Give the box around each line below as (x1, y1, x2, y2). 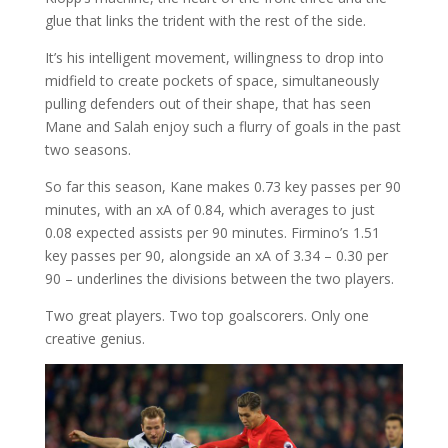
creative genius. (44, 329, 145, 349)
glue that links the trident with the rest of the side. (44, 11, 366, 31)
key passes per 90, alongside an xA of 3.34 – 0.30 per (44, 246, 388, 266)
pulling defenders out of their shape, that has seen (44, 94, 371, 114)
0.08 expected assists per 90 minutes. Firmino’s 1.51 (44, 223, 380, 243)
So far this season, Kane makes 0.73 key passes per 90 (44, 177, 401, 197)
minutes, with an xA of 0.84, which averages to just (44, 200, 375, 220)
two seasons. (44, 140, 131, 160)
